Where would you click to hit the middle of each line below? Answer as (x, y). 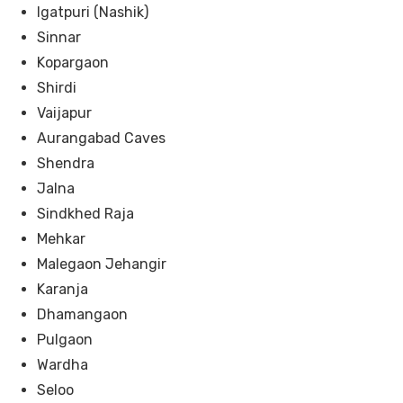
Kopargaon (72, 62)
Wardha (62, 364)
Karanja (62, 289)
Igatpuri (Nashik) (92, 12)
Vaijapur (64, 112)
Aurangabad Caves (101, 138)
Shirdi (56, 87)
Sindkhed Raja (85, 213)
